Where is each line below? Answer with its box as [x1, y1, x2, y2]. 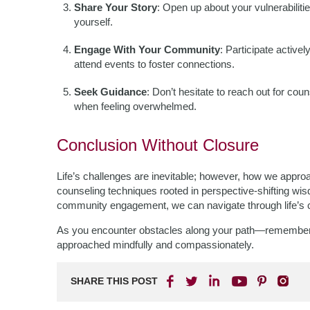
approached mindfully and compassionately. [57, 239, 254, 250]
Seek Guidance [74, 86, 147, 98]
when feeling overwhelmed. [74, 100, 197, 112]
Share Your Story [74, 1, 157, 13]
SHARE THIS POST [71, 275, 158, 286]
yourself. [74, 16, 113, 28]
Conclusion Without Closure [57, 136, 259, 154]
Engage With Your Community [74, 44, 220, 55]
